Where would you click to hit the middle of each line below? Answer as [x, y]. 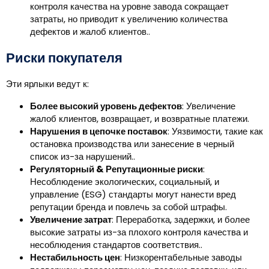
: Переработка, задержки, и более [181, 220]
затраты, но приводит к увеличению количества [129, 19]
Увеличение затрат [71, 220]
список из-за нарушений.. [83, 157]
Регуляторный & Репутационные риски [116, 169]
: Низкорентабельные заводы [181, 258]
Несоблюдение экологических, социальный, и [125, 182]
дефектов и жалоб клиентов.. [90, 32]
